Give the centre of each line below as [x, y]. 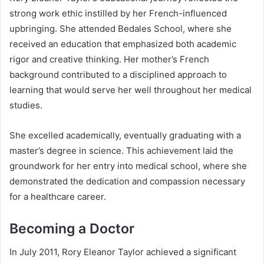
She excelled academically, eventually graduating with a [125, 135]
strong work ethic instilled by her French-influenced [118, 13]
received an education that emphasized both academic [123, 44]
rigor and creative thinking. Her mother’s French [109, 59]
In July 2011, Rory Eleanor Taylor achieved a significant [123, 252]
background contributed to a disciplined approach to [118, 74]
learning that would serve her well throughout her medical [131, 90]
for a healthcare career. [58, 196]
